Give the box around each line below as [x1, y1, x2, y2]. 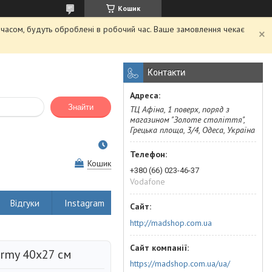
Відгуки [10, 197, 39, 209]
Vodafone [130, 176, 165, 187]
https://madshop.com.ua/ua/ [130, 258, 230, 269]
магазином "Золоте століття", [130, 114, 245, 125]
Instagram [64, 197, 104, 209]
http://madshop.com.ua [130, 217, 212, 228]
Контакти [148, 67, 185, 77]
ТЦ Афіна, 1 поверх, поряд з [130, 104, 229, 115]
